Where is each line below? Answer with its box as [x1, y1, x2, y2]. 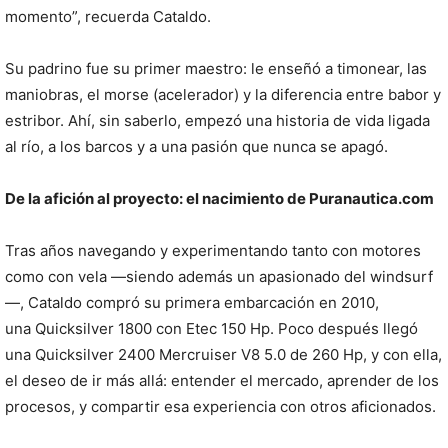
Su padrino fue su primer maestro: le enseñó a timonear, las [5, 59, 427, 79]
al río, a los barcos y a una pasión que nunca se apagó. [5, 137, 388, 157]
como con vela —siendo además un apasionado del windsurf [5, 267, 433, 287]
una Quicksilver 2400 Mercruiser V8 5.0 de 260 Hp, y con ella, [5, 345, 442, 365]
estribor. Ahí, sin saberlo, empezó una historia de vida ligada [5, 111, 430, 131]
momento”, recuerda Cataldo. [5, 7, 211, 27]
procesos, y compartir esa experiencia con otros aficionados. [5, 397, 436, 417]
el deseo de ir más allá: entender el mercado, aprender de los [5, 371, 439, 391]
